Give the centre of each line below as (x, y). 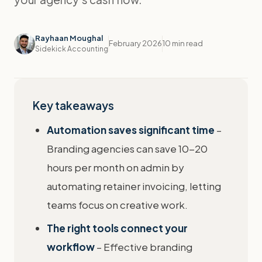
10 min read (183, 43)
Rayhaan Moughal (69, 38)
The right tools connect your (117, 228)
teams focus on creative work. (117, 205)
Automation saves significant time (131, 130)
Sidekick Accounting (72, 49)
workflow (71, 247)
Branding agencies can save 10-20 (127, 149)
